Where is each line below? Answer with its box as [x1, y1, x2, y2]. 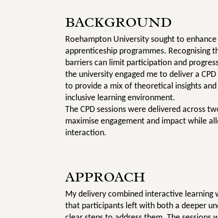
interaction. [65, 127, 107, 138]
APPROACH [65, 167, 145, 186]
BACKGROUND [65, 13, 172, 31]
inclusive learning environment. [65, 91, 176, 103]
